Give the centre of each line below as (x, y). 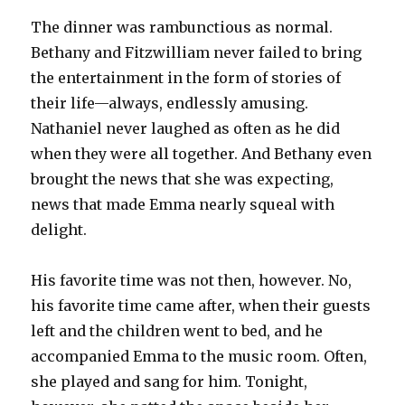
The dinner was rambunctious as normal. (182, 27)
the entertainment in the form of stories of (186, 77)
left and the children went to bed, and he (177, 330)
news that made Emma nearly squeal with (183, 204)
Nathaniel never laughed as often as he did (186, 128)
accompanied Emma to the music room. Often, (199, 356)
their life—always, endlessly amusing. (170, 103)
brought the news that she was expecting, (183, 179)
